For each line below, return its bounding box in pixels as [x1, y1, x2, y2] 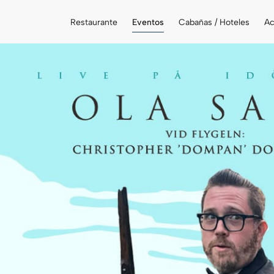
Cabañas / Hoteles [179, 17, 250, 27]
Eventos [132, 17, 164, 27]
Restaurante [70, 17, 117, 27]
